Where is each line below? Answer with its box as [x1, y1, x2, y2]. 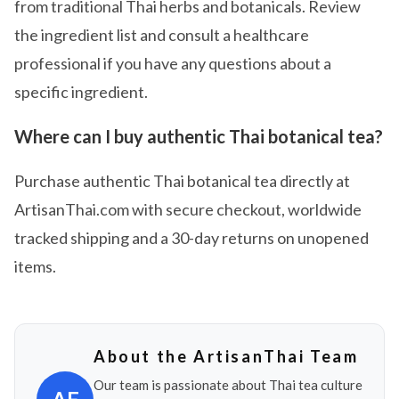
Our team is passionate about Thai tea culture [94, 377, 362, 394]
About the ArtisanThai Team [94, 346, 359, 367]
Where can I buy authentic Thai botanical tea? [14, 126, 383, 148]
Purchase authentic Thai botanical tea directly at [14, 171, 350, 191]
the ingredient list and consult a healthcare [14, 25, 309, 45]
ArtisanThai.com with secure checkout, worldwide [14, 199, 362, 220]
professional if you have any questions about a [14, 53, 331, 74]
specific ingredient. [14, 82, 148, 102]
